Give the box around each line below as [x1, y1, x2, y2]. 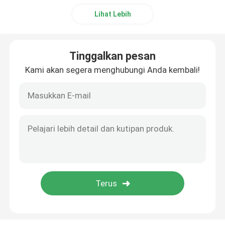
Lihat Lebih [94, 10, 131, 18]
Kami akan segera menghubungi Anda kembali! [25, 64, 200, 75]
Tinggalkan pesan [69, 49, 156, 62]
